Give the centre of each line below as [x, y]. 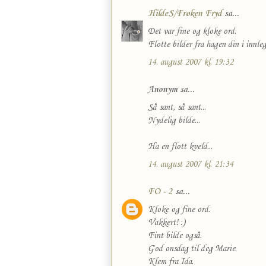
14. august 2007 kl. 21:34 [191, 164]
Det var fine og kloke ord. [192, 31]
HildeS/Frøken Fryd [185, 14]
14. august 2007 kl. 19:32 [191, 62]
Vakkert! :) [167, 223]
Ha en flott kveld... [180, 147]
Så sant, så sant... [177, 107]
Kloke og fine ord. [179, 210]
